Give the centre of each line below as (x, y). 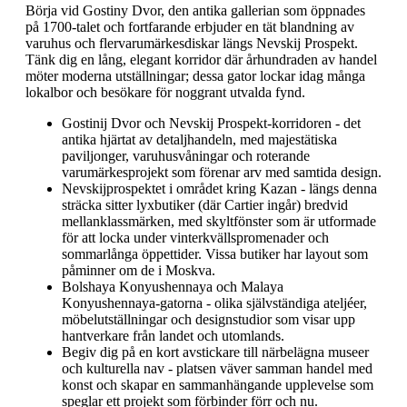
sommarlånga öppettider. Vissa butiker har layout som (215, 253)
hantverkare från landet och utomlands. (173, 335)
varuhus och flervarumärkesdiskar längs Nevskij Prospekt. (192, 43)
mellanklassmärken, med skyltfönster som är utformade (219, 221)
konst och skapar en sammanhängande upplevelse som (218, 384)
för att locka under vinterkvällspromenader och (195, 237)
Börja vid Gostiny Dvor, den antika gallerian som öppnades (195, 10)
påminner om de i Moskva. (139, 270)
